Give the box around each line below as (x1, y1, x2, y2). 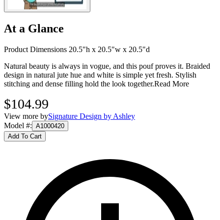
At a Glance (4, 22, 64, 35)
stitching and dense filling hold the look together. (4, 80, 154, 88)
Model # (4, 121, 30, 130)
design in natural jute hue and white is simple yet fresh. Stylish (4, 71, 196, 80)
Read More (154, 80, 189, 88)
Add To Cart (8, 133, 42, 140)
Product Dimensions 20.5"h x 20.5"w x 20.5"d (4, 45, 150, 54)
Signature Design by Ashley (48, 112, 135, 121)
